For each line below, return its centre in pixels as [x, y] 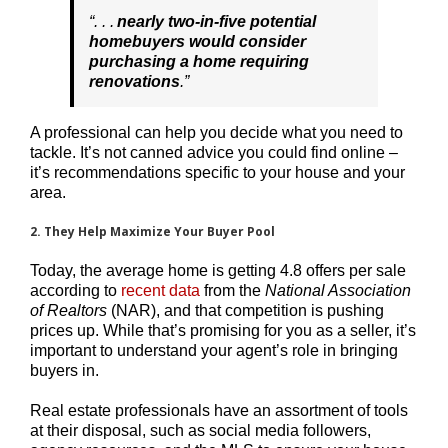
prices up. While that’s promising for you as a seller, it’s [223, 330]
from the [232, 290]
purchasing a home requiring [199, 61]
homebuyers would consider [197, 41]
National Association [338, 290]
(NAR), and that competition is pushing [245, 310]
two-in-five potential [242, 21]
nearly [139, 21]
